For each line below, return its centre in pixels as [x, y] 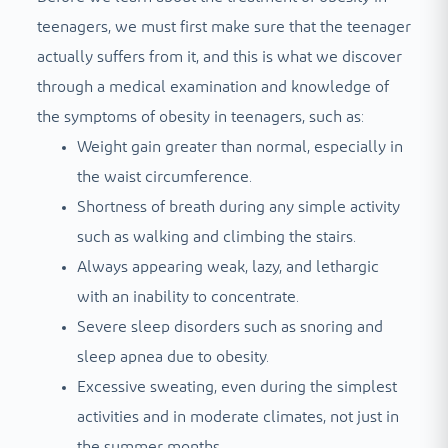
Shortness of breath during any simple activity [238, 206]
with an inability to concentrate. [187, 296]
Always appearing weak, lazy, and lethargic [227, 266]
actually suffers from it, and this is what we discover [219, 56]
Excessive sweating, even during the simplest [236, 386]
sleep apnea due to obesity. [172, 356]
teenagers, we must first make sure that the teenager [223, 26]
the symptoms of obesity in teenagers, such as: [200, 116]
